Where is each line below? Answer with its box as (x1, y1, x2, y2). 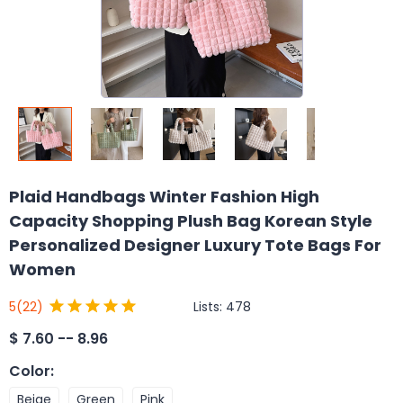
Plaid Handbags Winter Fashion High (9, 185, 319, 208)
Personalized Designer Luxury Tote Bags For (9, 234, 381, 256)
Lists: (193, 297, 226, 316)
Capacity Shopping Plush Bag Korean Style (9, 210, 372, 232)
